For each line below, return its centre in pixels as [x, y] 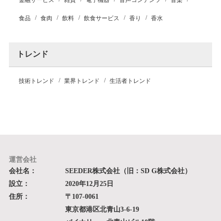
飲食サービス [101, 18]
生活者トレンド [130, 81]
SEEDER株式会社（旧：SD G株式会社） [128, 171]
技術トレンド [36, 81]
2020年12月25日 [89, 184]
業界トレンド [82, 81]
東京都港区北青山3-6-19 [102, 209]
